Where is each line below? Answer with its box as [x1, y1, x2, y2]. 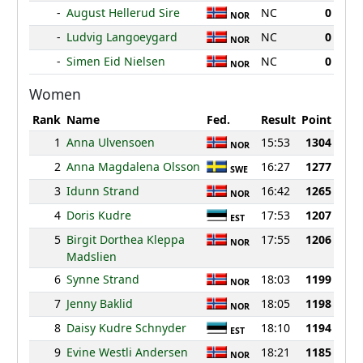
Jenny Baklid [66, 296, 133, 312]
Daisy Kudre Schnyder [66, 320, 186, 336]
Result [260, 112, 296, 128]
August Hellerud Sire [66, 5, 180, 21]
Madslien [66, 249, 117, 265]
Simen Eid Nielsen [66, 53, 165, 70]
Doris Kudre [66, 207, 131, 224]
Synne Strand [66, 271, 139, 288]
